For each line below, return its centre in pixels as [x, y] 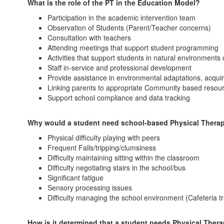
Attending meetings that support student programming [133, 47]
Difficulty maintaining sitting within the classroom [123, 157]
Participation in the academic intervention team [121, 17]
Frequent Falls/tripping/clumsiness [102, 147]
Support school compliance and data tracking [119, 97]
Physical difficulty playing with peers [104, 137]
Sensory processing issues [90, 187]
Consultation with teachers [89, 37]
